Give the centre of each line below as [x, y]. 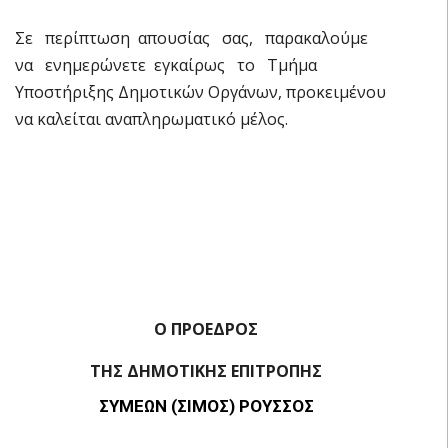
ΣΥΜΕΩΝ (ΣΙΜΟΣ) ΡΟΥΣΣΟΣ [206, 405]
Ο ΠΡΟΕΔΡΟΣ [206, 328]
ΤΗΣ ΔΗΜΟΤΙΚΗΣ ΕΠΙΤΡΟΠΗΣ [206, 370]
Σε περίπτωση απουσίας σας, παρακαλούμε [193, 37]
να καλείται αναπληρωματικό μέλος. [151, 118]
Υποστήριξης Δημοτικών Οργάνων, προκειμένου [200, 91]
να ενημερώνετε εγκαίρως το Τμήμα [166, 64]
